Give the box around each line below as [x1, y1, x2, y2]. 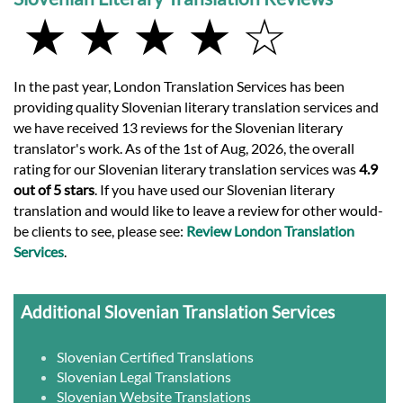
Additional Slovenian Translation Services [21, 300, 336, 322]
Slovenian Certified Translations [57, 347, 255, 365]
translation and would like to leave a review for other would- [13, 201, 383, 219]
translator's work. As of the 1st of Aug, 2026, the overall [13, 139, 354, 157]
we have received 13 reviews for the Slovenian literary [13, 118, 343, 136]
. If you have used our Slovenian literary [94, 180, 335, 198]
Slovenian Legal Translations [57, 367, 232, 385]
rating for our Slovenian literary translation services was [13, 159, 359, 177]
